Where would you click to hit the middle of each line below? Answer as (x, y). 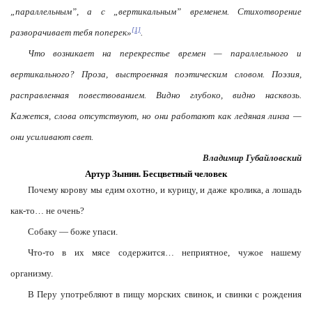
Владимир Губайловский (252, 158)
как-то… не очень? (47, 211)
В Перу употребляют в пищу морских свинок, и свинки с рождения (164, 294)
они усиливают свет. (52, 137)
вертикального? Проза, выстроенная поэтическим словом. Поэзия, (156, 74)
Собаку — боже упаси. (72, 232)
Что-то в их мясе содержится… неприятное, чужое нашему (164, 252)
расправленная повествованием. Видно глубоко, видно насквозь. (156, 95)
